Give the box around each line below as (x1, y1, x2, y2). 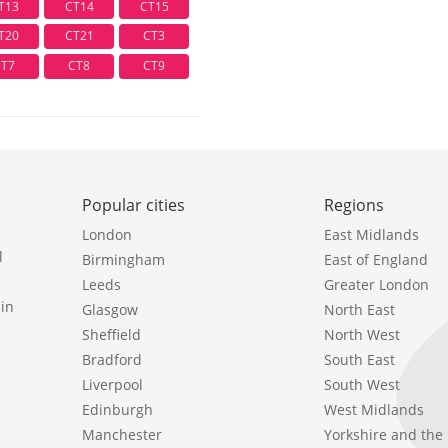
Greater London (324, 274, 430, 294)
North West (324, 324, 401, 344)
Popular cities (82, 193, 185, 216)
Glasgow (82, 299, 138, 319)
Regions (324, 193, 385, 216)
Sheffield (82, 324, 141, 344)
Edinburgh (82, 399, 153, 419)
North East (324, 299, 396, 319)
